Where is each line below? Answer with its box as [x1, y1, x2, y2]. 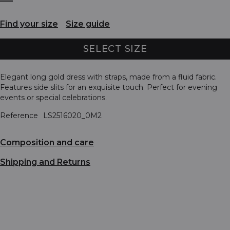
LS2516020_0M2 [43, 110, 102, 120]
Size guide [66, 19, 110, 29]
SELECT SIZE [83, 43, 147, 54]
